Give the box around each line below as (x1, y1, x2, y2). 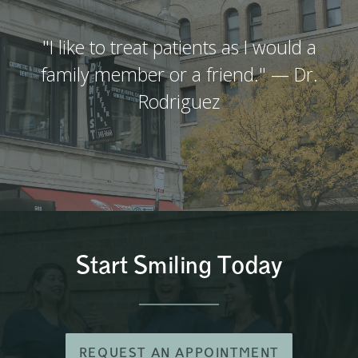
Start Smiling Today (76, 249, 282, 280)
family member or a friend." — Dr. (40, 61, 318, 87)
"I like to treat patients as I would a (42, 34, 316, 60)
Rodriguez (138, 88, 220, 114)
